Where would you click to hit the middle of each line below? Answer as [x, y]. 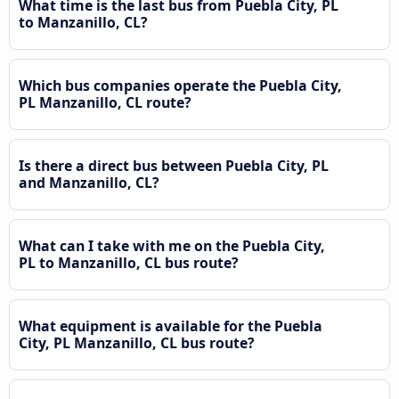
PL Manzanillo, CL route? [105, 102]
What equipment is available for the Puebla [171, 326]
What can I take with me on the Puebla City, [172, 245]
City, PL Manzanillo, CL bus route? [137, 342]
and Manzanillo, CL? [89, 182]
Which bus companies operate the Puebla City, [180, 85]
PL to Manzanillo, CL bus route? [129, 262]
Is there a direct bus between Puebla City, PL [174, 165]
